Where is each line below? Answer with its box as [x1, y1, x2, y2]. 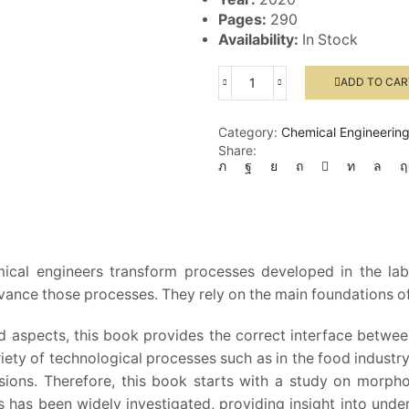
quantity [251, 119, 300, 135]
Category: [218, 123, 281, 140]
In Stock [299, 30, 358, 48]
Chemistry [251, 100, 311, 117]
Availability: [218, 30, 299, 48]
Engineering [251, 82, 321, 99]
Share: [218, 142, 257, 158]
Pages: [218, 10, 270, 28]
